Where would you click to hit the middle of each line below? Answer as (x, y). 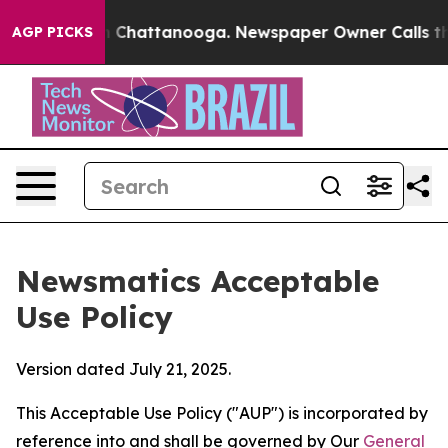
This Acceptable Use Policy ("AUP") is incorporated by (222, 413)
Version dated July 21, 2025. (123, 369)
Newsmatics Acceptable (197, 281)
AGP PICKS (52, 32)
